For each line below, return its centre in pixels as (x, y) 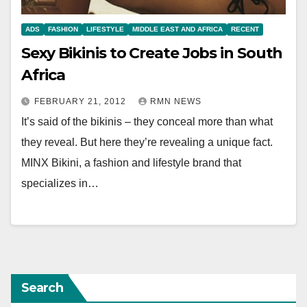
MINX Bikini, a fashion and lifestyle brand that (131, 162)
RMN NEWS (176, 101)
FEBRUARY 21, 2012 (82, 101)
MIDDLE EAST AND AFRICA (177, 29)
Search (42, 288)
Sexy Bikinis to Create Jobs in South (152, 53)
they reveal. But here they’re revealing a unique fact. (147, 142)
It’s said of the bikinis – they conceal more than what (147, 121)
